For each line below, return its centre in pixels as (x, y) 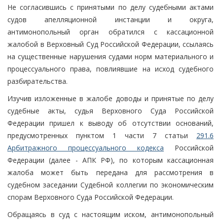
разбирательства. (37, 81)
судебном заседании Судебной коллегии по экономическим (110, 184)
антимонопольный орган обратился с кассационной (110, 32)
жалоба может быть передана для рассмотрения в (110, 172)
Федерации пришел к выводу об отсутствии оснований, (110, 123)
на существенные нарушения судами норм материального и (110, 56)
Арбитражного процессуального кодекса (86, 147)
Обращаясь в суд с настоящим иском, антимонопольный (110, 214)
